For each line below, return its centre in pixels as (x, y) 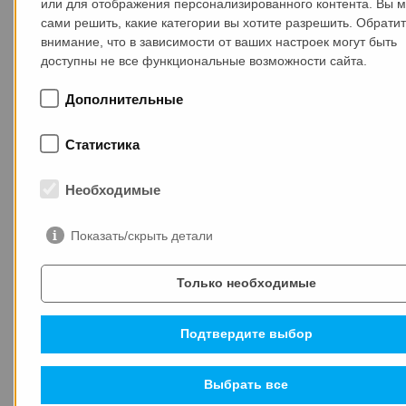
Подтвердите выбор (246, 334)
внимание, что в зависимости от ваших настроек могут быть (219, 41)
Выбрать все (246, 385)
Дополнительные (124, 99)
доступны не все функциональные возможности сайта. (204, 60)
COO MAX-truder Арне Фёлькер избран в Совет (188, 249)
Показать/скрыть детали (141, 235)
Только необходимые (246, 283)
